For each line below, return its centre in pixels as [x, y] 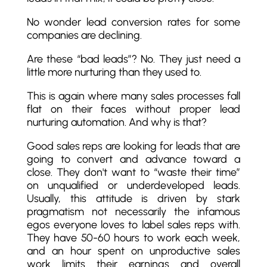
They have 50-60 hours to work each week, [133, 238]
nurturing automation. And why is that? [117, 122]
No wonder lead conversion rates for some [133, 22]
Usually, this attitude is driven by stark [133, 198]
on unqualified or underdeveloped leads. [133, 185]
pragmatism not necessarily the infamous [133, 212]
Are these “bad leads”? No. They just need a [133, 59]
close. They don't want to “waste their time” [133, 172]
